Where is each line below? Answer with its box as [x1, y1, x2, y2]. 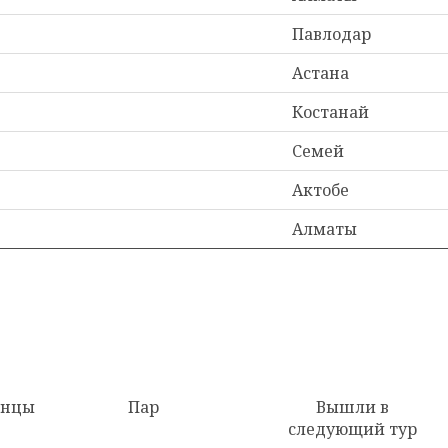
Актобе [292, 179, 349, 201]
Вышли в [316, 396, 389, 418]
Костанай [292, 101, 369, 123]
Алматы [292, 218, 357, 240]
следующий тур [288, 418, 417, 440]
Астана [292, 62, 349, 84]
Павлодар [292, 23, 371, 45]
